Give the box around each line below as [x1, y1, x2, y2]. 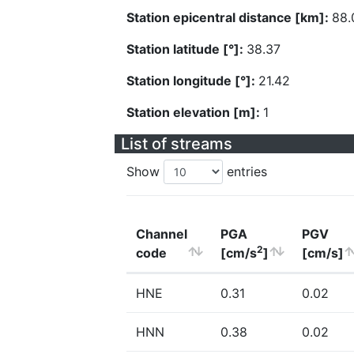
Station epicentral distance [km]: [126, 9, 332, 25]
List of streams [121, 134, 232, 153]
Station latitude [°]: [126, 41, 247, 57]
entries [223, 164, 267, 179]
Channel [136, 226, 187, 242]
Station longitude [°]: [126, 73, 258, 88]
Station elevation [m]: [126, 104, 263, 120]
